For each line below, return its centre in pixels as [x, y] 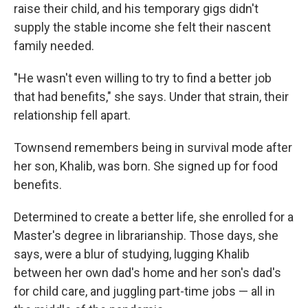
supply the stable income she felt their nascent [142, 27]
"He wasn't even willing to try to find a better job [143, 78]
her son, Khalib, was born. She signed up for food [146, 166]
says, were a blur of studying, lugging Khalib [132, 254]
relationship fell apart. [72, 115]
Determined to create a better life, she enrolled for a [154, 217]
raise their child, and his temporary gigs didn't [136, 9]
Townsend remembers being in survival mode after [153, 147]
